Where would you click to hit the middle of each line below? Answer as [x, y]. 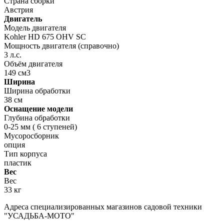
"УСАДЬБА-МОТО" [39, 215]
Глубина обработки [37, 117]
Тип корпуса [25, 153]
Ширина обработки [37, 90]
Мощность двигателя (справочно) [61, 45]
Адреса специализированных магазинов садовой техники [103, 206]
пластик [18, 162]
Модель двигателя [35, 27]
